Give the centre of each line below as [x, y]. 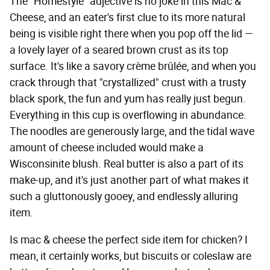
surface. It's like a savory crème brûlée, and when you [133, 66]
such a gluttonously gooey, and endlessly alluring [124, 196]
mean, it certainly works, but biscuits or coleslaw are [130, 256]
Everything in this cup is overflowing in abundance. [128, 115]
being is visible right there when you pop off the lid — [131, 33]
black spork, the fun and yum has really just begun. [128, 99]
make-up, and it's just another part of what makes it [129, 180]
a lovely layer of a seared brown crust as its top [119, 50]
